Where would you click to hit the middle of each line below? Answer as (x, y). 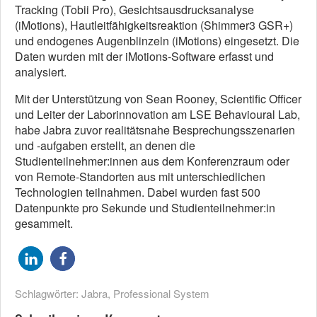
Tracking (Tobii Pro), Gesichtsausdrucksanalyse (134, 10)
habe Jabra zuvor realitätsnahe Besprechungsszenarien (155, 130)
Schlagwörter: (48, 294)
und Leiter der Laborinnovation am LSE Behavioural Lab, (157, 115)
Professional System (161, 294)
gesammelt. (44, 224)
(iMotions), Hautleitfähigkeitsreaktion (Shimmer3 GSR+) (154, 25)
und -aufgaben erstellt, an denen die (105, 146)
